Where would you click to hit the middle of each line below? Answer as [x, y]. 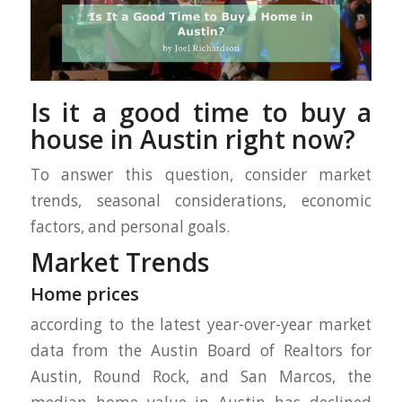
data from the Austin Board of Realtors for [201, 351]
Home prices [84, 294]
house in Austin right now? [192, 140]
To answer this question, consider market [201, 175]
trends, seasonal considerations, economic [201, 201]
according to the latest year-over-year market [201, 325]
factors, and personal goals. [130, 227]
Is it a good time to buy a [201, 113]
